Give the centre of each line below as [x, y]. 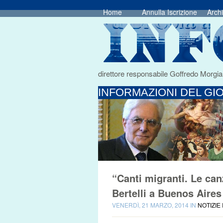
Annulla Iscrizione [169, 12]
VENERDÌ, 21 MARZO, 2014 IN [155, 205]
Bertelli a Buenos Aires [167, 193]
